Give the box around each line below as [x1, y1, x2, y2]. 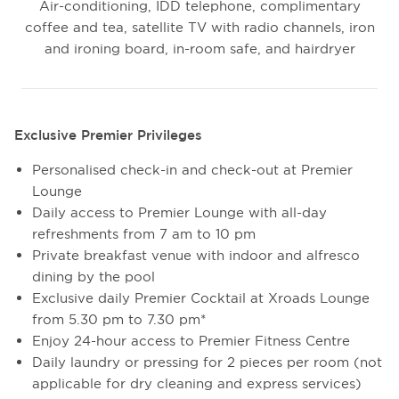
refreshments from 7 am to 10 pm [32, 225, 256, 243]
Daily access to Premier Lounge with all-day [32, 204, 327, 222]
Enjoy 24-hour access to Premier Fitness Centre [32, 332, 350, 350]
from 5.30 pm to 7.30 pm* [32, 311, 206, 329]
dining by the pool [32, 268, 155, 286]
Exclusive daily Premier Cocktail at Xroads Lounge [32, 289, 370, 307]
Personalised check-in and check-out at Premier [32, 161, 353, 179]
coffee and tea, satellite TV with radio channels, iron [24, 19, 375, 37]
